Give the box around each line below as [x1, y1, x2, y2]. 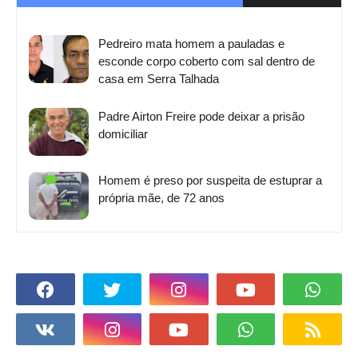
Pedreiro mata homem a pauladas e [98, 36, 284, 50]
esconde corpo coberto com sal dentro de [98, 54, 315, 68]
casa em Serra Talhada [98, 71, 219, 86]
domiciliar [98, 126, 148, 141]
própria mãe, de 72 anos [98, 190, 225, 205]
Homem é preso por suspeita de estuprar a [98, 173, 322, 187]
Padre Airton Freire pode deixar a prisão [98, 109, 304, 123]
